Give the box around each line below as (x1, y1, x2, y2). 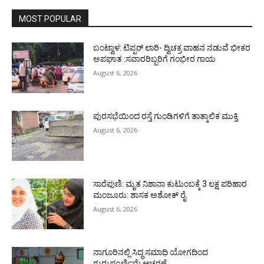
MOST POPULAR (19, 14, 81, 24)
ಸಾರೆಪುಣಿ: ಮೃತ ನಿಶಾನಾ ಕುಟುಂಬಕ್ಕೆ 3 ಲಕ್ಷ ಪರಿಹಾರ (93, 179, 247, 189)
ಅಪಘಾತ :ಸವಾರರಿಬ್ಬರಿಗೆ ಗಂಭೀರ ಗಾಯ (93, 54, 216, 64)
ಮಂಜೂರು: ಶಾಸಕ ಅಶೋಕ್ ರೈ (93, 190, 186, 200)
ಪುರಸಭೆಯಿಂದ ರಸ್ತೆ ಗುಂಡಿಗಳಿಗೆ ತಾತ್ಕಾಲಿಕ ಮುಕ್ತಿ (93, 111, 239, 121)
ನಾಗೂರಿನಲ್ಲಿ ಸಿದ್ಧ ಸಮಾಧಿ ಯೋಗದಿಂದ (93, 247, 209, 258)
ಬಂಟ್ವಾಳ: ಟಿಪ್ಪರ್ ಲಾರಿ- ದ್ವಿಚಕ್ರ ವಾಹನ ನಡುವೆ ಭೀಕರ (93, 43, 251, 53)
